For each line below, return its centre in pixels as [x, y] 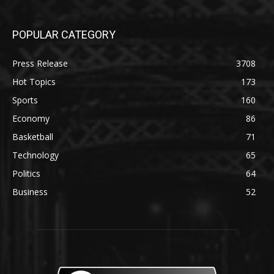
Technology [35, 155]
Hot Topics [34, 81]
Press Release [40, 63]
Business [30, 191]
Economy [31, 118]
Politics [26, 173]
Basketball [33, 136]
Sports [25, 100]
